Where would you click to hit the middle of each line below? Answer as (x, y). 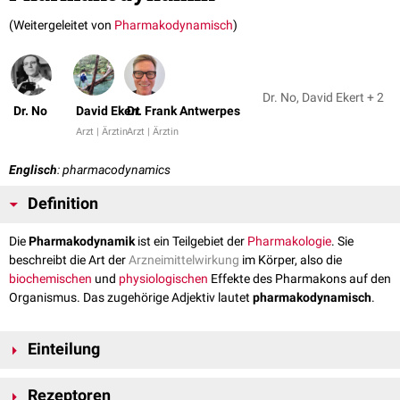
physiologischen (163, 279)
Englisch (33, 170)
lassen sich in (333, 378)
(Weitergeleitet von (62, 25)
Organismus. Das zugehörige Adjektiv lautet (131, 298)
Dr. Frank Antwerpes (183, 111)
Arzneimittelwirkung (184, 260)
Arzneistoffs (261, 378)
